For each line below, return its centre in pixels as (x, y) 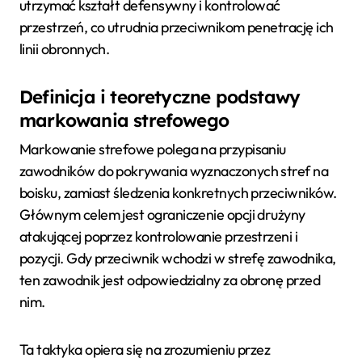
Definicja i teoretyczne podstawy (160, 97)
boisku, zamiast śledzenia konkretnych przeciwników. (178, 192)
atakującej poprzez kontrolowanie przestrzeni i (159, 236)
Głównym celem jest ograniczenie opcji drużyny (162, 214)
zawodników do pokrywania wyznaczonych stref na (174, 170)
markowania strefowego (124, 121)
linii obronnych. (65, 49)
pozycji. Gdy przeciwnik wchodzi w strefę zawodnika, (178, 258)
